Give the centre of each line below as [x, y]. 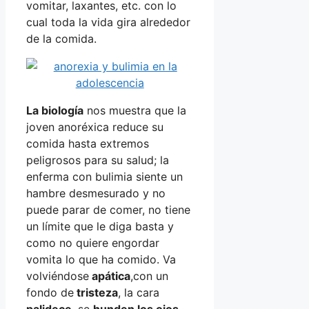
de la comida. [61, 38]
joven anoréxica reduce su [95, 127]
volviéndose [58, 276]
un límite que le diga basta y [100, 226]
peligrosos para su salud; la [98, 160]
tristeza [96, 292]
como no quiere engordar [93, 242]
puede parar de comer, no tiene [108, 209]
